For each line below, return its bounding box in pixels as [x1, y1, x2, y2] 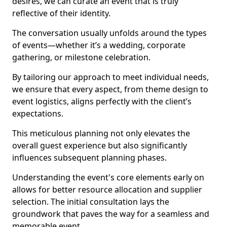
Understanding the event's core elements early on [12, 172, 204, 183]
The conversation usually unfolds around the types [12, 27, 207, 39]
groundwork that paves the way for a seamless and [12, 208, 209, 219]
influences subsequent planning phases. [12, 152, 167, 163]
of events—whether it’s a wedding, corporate [12, 40, 185, 51]
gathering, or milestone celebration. [12, 52, 150, 63]
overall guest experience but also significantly [12, 140, 187, 151]
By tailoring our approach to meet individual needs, [12, 71, 209, 83]
